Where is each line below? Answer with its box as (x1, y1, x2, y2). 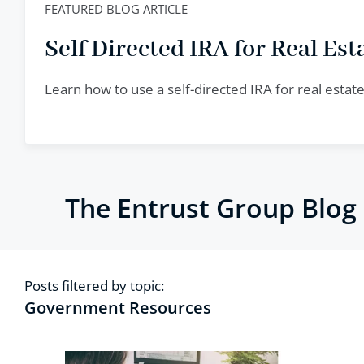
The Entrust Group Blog (65, 190, 357, 225)
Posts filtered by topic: (24, 276, 164, 295)
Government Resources (24, 297, 211, 318)
